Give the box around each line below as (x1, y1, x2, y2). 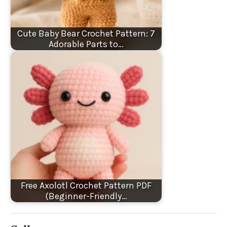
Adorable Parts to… (49, 38, 124, 50)
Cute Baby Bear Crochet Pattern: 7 (17, 27, 155, 39)
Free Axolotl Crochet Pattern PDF (21, 179, 152, 191)
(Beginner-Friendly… (45, 190, 127, 202)
